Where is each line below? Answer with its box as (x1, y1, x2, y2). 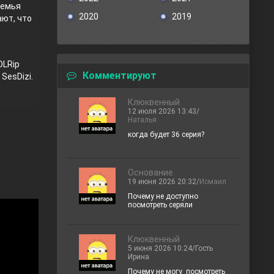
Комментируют (83, 70, 157, 81)
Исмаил (199, 177, 226, 186)
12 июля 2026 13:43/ (128, 107, 199, 116)
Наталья (128, 116, 157, 124)
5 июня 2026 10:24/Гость (128, 244, 213, 253)
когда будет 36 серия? (128, 130, 204, 139)
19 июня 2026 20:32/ (128, 177, 199, 186)
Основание (128, 168, 173, 177)
